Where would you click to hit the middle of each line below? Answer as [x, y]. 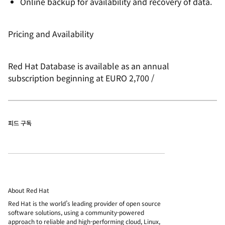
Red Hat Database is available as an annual [89, 66]
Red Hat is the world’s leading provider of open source [84, 203]
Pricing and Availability [51, 34]
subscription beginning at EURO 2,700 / [81, 78]
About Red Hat [29, 190]
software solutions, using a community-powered [76, 212]
